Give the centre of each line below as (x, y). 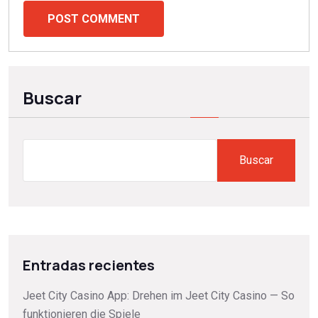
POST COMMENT (94, 18)
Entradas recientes (89, 265)
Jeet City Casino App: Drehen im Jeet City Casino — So (159, 296)
